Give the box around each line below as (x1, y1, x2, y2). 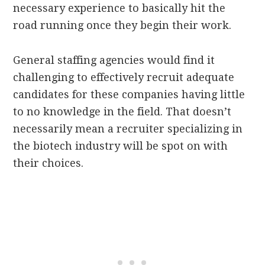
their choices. (13, 157, 87, 170)
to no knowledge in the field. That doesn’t (13, 105, 232, 118)
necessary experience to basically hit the (13, 2, 226, 15)
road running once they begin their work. (13, 19, 235, 32)
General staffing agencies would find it (13, 54, 215, 67)
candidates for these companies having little (13, 88, 245, 101)
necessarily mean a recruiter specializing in (13, 122, 243, 135)
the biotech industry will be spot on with (13, 140, 228, 153)
